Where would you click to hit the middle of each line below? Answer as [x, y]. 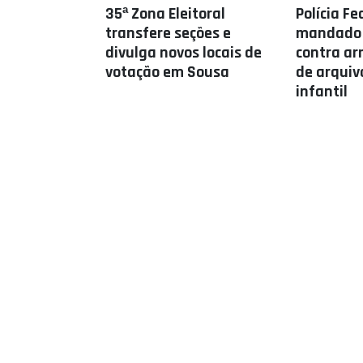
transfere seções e [168, 33]
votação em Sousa [167, 72]
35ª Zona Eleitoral [165, 14]
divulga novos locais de [184, 53]
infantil [321, 92]
